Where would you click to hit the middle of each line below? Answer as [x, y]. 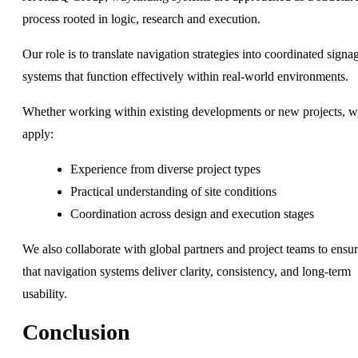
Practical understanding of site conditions [173, 191]
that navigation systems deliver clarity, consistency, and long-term [187, 271]
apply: [38, 133]
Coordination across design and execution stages [192, 213]
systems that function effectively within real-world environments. [185, 76]
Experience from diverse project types [165, 169]
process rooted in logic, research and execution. [141, 18]
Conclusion [76, 332]
